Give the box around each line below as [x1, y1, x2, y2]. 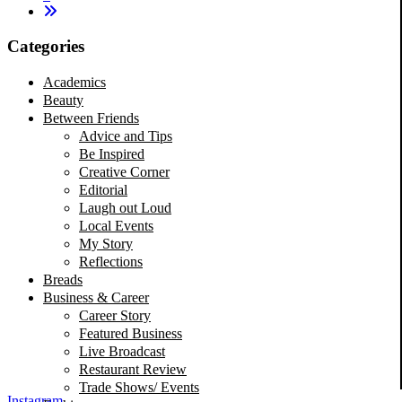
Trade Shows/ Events [79, 379, 199, 395]
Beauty [43, 92, 83, 108]
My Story [79, 235, 133, 251]
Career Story [79, 307, 151, 323]
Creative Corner [79, 163, 170, 179]
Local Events [79, 217, 153, 233]
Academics [43, 74, 106, 90]
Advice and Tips [79, 127, 172, 144]
